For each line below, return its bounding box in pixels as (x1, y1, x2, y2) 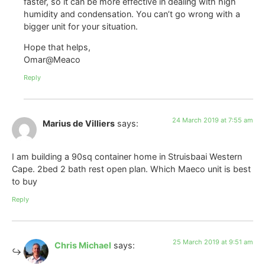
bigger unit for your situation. (24, 21, 138, 32)
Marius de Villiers (43, 118, 115, 128)
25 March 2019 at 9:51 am (173, 237, 253, 246)
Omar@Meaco (24, 54, 80, 65)
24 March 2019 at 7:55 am (172, 115, 253, 124)
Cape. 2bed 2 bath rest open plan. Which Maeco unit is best (12, 164, 251, 174)
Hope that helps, (24, 42, 91, 53)
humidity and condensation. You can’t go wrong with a (24, 9, 240, 20)
